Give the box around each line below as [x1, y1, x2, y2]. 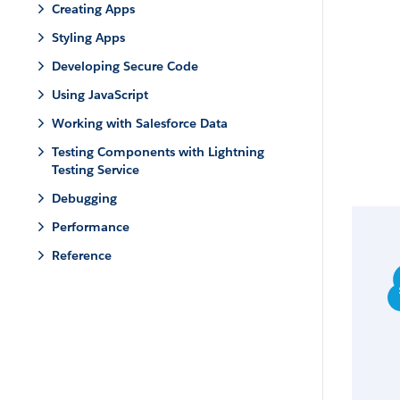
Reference [52, 247, 112, 263]
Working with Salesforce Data [52, 115, 228, 131]
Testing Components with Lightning [52, 144, 264, 160]
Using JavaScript [52, 87, 148, 103]
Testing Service [52, 162, 139, 178]
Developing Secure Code [52, 58, 198, 74]
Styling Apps [52, 29, 125, 46]
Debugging [52, 190, 117, 206]
